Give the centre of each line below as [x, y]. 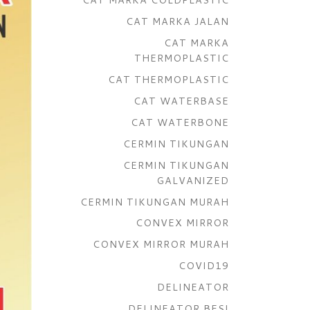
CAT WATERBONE [180, 122]
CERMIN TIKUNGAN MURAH [155, 201]
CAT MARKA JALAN [177, 21]
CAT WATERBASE [181, 100]
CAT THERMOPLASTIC [168, 79]
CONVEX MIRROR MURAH [161, 244]
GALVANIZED [193, 180]
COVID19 [204, 266]
